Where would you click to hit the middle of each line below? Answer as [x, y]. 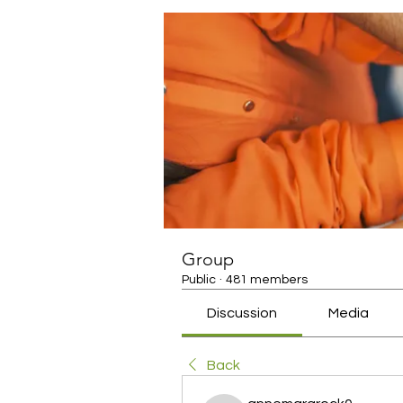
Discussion [242, 313]
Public [199, 280]
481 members [267, 280]
